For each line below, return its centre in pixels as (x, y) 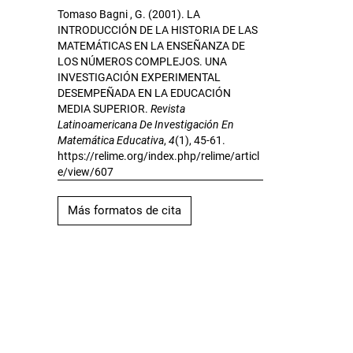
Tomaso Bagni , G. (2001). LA (129, 15)
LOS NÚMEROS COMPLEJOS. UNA (142, 62)
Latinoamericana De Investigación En (146, 125)
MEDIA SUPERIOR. (104, 109)
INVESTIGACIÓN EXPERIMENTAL (139, 78)
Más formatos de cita (124, 211)
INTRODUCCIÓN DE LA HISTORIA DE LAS (158, 30)
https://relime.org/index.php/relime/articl (158, 156)
